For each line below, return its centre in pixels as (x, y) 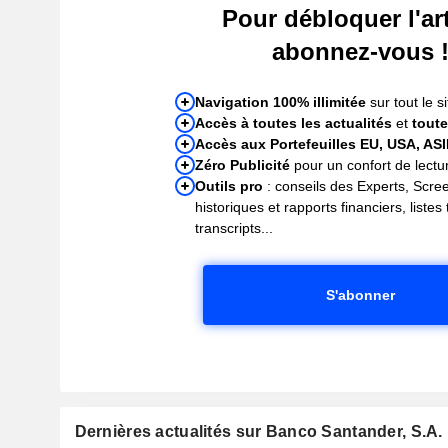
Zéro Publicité (243, 164)
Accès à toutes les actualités (294, 122)
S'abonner (360, 294)
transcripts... (234, 227)
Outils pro (229, 185)
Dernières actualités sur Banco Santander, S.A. (258, 431)
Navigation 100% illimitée (281, 101)
